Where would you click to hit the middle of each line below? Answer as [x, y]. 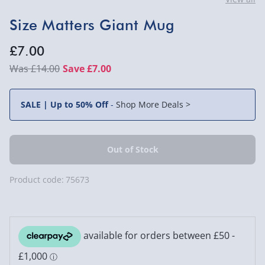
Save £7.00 [87, 69]
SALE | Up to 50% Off [66, 104]
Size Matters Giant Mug [92, 25]
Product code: [37, 179]
